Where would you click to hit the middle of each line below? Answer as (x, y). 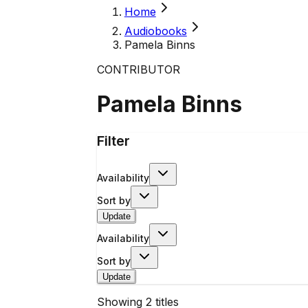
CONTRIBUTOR (138, 69)
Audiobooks (155, 31)
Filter (113, 141)
